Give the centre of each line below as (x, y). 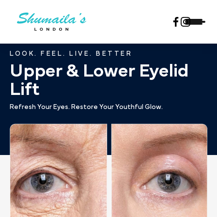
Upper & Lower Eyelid (99, 71)
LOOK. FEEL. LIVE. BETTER (71, 54)
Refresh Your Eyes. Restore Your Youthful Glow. (86, 107)
